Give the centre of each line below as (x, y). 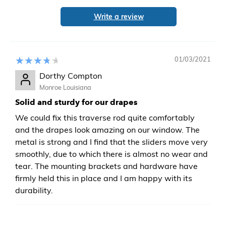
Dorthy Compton (71, 76)
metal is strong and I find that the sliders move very (111, 142)
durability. (34, 190)
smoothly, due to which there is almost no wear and (111, 154)
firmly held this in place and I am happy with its (104, 178)
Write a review (119, 17)
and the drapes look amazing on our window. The (107, 130)
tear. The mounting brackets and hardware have (106, 166)
